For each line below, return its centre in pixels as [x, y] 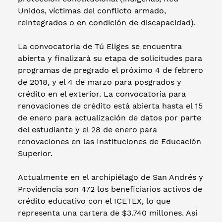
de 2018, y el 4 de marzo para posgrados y [100, 82]
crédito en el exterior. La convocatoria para [102, 94]
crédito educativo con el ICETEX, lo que [94, 201]
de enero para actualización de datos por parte [110, 117]
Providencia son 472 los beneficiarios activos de [110, 189]
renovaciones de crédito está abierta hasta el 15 [110, 106]
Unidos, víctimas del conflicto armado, [92, 10]
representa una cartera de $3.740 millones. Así [108, 213]
